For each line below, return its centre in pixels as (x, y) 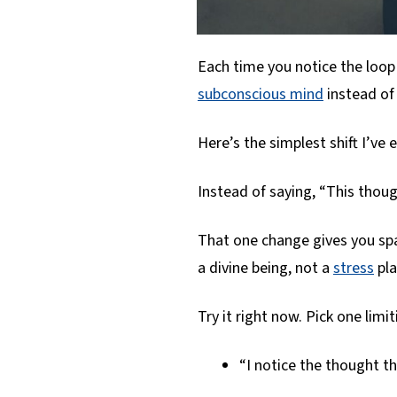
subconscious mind (261, 94)
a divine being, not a (265, 268)
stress (354, 268)
